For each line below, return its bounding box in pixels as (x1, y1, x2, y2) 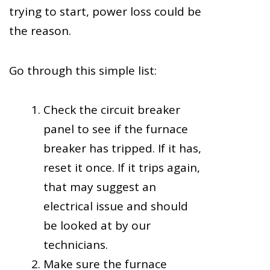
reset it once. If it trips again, (43, 159, 200, 175)
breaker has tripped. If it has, (43, 140, 201, 156)
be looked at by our (43, 217, 151, 233)
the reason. (9, 23, 71, 39)
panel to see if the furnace (43, 121, 188, 137)
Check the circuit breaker (43, 101, 180, 118)
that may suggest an (43, 178, 156, 195)
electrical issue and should (43, 198, 188, 214)
